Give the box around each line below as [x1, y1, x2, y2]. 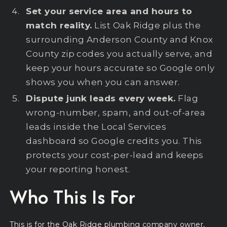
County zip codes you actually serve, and [26, 49, 213, 59]
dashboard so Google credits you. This [26, 136, 202, 146]
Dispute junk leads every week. [26, 93, 176, 104]
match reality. [26, 20, 92, 31]
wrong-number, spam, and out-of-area [26, 107, 205, 118]
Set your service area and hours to [26, 6, 193, 17]
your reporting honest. [26, 164, 130, 175]
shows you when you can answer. [26, 77, 180, 88]
